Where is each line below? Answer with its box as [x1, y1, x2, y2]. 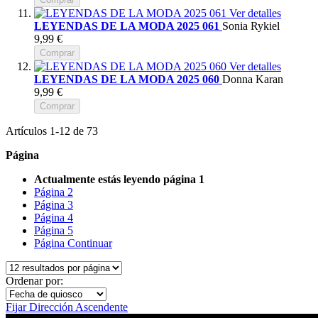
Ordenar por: [6, 274, 63, 287]
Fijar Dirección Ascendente [6, 300, 128, 313]
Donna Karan [222, 72, 283, 85]
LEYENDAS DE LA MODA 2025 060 [34, 72, 222, 85]
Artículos [6, 124, 50, 137]
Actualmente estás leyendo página [34, 172, 196, 185]
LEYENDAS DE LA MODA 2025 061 [34, 19, 222, 32]
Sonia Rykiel [222, 19, 280, 32]
